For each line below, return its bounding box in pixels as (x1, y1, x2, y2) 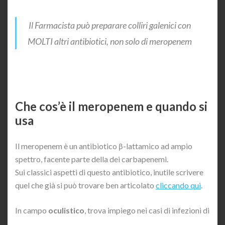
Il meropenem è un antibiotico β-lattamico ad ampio (15, 141, 192, 151)
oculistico (48, 205, 84, 215)
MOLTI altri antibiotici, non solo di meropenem (27, 35, 192, 47)
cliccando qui (156, 180, 201, 190)
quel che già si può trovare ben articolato (15, 180, 156, 190)
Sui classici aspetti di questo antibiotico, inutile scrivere (15, 167, 203, 177)
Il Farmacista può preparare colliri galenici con (28, 19, 191, 31)
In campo (15, 205, 48, 215)
